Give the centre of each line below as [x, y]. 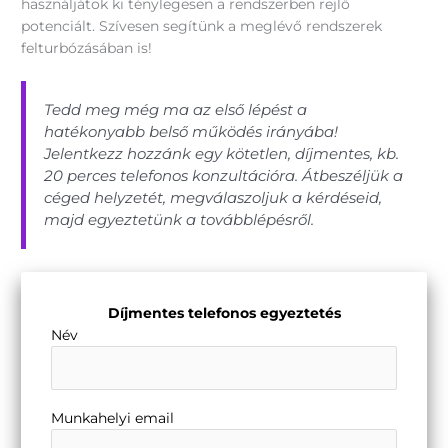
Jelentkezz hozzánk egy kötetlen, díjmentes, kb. [222, 154]
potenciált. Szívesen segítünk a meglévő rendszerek [202, 26]
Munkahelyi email [113, 417]
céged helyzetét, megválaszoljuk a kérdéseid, [213, 198]
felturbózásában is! [87, 48]
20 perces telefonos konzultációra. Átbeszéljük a [224, 176]
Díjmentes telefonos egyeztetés [224, 312]
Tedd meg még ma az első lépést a [176, 110]
